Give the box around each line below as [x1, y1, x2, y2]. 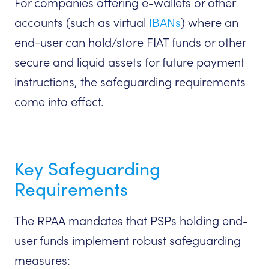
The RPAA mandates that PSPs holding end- [14, 213, 248, 229]
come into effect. [14, 94, 104, 110]
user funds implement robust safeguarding [14, 233, 241, 249]
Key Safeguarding [14, 157, 160, 181]
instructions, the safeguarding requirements [14, 74, 246, 91]
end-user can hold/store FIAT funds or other [14, 35, 246, 51]
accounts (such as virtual [14, 15, 149, 31]
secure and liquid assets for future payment [14, 55, 244, 71]
